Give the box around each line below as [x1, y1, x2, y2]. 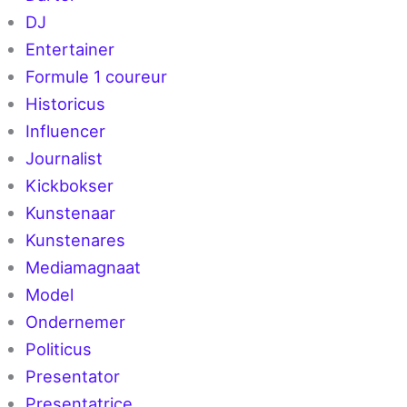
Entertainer [25, 39, 115, 60]
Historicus [25, 94, 106, 114]
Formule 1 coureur [25, 66, 168, 87]
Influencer [25, 121, 106, 142]
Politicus [25, 339, 93, 360]
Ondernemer [25, 312, 126, 333]
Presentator [25, 366, 121, 387]
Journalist [25, 148, 104, 169]
